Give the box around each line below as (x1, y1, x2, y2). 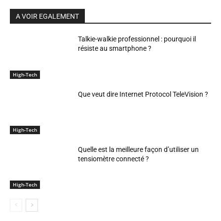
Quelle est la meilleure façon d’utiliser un (78, 145, 199, 153)
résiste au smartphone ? (78, 44, 152, 53)
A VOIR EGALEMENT (16, 12, 79, 21)
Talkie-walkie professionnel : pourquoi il (78, 35, 196, 43)
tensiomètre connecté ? (78, 154, 149, 163)
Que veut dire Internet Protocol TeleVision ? (78, 90, 209, 98)
